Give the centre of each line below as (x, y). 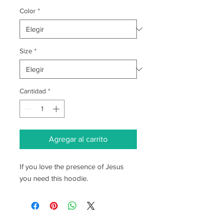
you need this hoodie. (54, 178)
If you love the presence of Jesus (72, 166)
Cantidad (33, 91)
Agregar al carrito (78, 139)
